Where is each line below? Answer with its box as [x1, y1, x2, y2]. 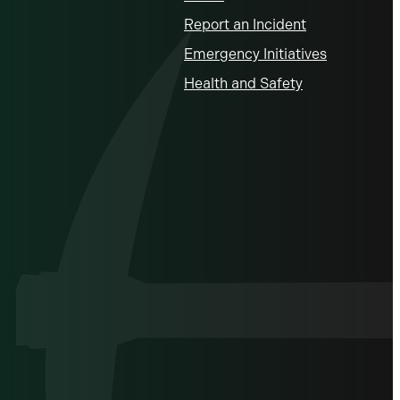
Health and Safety [184, 75, 303, 92]
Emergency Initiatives [184, 46, 327, 62]
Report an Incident [184, 16, 306, 33]
